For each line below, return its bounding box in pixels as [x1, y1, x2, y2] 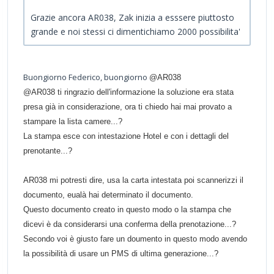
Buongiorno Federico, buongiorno [23, 72, 149, 83]
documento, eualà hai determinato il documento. [23, 190, 193, 200]
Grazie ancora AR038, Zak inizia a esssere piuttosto [31, 12, 234, 24]
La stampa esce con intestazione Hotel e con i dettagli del [23, 131, 229, 141]
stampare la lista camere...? [23, 117, 122, 127]
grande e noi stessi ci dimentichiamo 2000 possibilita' [31, 26, 240, 38]
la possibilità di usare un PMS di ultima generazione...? [23, 249, 218, 259]
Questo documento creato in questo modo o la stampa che [23, 205, 231, 215]
